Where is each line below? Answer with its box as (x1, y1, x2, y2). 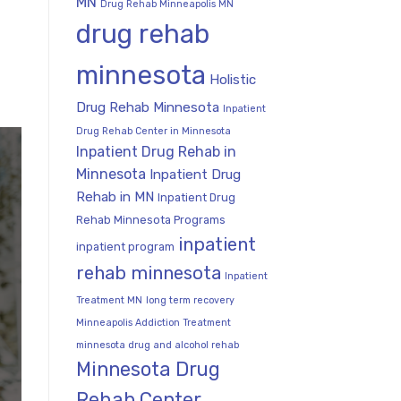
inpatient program (75, 239, 175, 253)
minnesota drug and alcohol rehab (75, 338, 239, 351)
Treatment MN (75, 294, 142, 306)
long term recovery (145, 294, 235, 306)
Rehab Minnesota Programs (75, 212, 226, 226)
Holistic (209, 71, 256, 88)
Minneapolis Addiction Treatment (75, 316, 231, 328)
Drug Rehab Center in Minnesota (75, 124, 231, 137)
